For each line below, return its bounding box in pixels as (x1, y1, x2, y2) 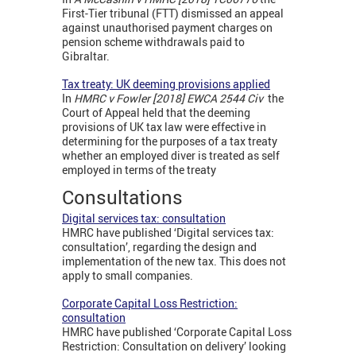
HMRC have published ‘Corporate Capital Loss (62, 324, 292, 340)
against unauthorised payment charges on (62, 20, 273, 36)
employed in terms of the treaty (62, 162, 216, 178)
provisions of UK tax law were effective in (62, 119, 266, 135)
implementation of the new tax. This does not (62, 253, 286, 269)
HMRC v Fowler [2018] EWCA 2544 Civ (74, 91, 263, 106)
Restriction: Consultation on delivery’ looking (62, 339, 286, 354)
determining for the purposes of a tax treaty (62, 133, 277, 149)
